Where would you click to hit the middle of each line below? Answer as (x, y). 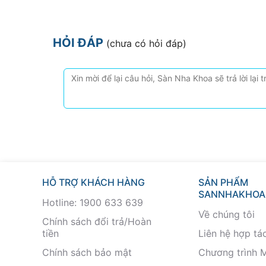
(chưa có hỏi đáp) (146, 44)
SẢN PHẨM (223, 183)
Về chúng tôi (226, 215)
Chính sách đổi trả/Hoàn (97, 222)
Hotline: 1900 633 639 (93, 203)
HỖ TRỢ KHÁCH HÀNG (94, 183)
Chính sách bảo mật (87, 253)
